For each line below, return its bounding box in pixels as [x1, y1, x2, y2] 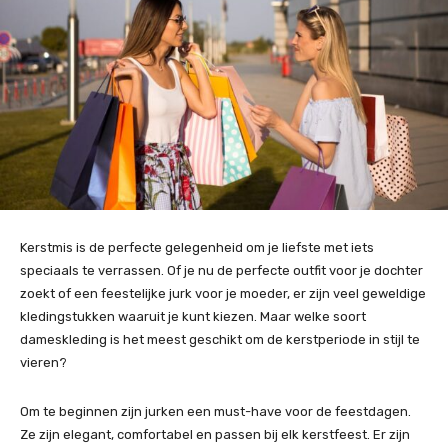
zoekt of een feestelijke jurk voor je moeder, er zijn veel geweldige [20, 286, 426, 302]
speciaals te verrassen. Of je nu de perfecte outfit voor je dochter [20, 263, 423, 279]
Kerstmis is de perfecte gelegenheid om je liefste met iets [20, 240, 374, 256]
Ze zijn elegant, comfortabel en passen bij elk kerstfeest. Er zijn [20, 427, 410, 443]
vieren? [20, 355, 67, 371]
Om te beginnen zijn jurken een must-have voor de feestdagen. [20, 404, 411, 420]
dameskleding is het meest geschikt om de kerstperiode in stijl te [20, 332, 420, 348]
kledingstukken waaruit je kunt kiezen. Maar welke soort [20, 309, 366, 325]
